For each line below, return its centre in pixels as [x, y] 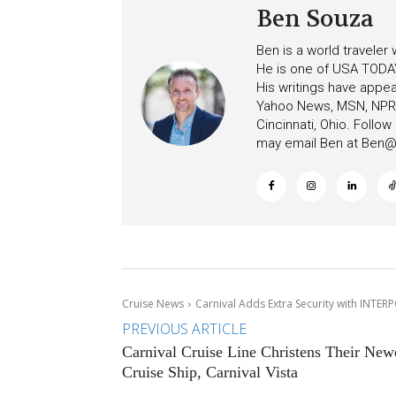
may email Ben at [309, 143]
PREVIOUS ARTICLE [184, 328]
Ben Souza [315, 19]
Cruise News [153, 303]
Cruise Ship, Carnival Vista [210, 372]
